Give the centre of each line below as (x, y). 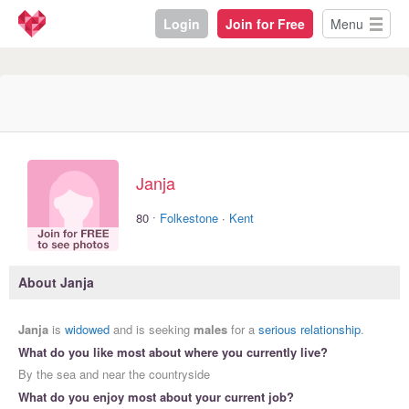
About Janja (56, 283)
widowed (87, 330)
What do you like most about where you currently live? (173, 352)
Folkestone (189, 217)
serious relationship (309, 330)
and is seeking (152, 330)
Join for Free (265, 24)
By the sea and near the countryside (114, 374)
